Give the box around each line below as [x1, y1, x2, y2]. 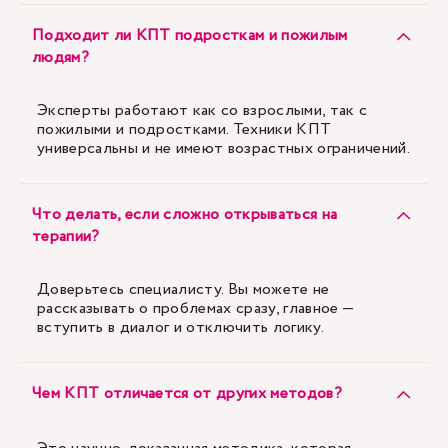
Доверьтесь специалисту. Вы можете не [37, 278, 330, 301]
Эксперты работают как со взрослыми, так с [37, 99, 368, 122]
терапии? [32, 225, 100, 248]
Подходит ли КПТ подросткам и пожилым [32, 24, 348, 47]
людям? [32, 46, 89, 69]
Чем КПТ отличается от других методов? [32, 382, 342, 405]
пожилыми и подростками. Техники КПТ [37, 118, 332, 141]
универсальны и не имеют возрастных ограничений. [37, 137, 411, 160]
